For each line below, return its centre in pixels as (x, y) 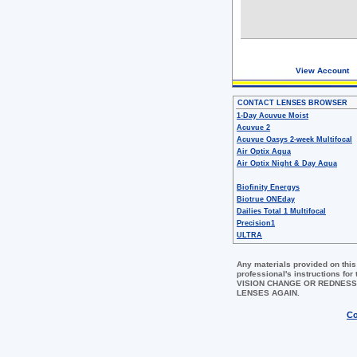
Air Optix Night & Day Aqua (287, 163)
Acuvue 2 (253, 127)
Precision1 (256, 223)
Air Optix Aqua (264, 151)
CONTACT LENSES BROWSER (292, 102)
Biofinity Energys (268, 187)
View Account (322, 70)
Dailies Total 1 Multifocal (281, 211)
